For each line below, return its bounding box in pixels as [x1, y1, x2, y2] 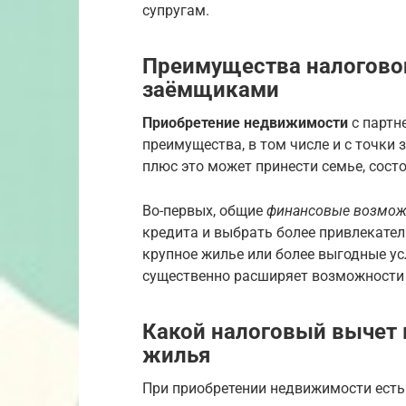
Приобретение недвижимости [142, 114, 348, 132]
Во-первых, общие [142, 202, 266, 220]
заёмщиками [142, 77, 279, 103]
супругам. [142, 2, 209, 20]
